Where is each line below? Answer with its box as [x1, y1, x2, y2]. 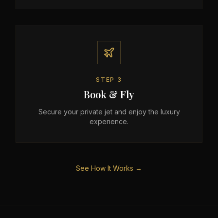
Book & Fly [84, 88, 134, 101]
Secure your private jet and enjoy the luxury [38, 108, 180, 116]
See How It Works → [76, 164, 142, 172]
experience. [90, 117, 128, 126]
